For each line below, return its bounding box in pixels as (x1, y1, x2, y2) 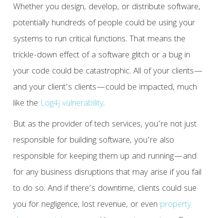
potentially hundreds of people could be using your (13, 17, 195, 31)
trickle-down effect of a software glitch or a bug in (13, 49, 190, 63)
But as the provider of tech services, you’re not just (13, 118, 197, 132)
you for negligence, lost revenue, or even (13, 198, 160, 213)
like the (13, 97, 40, 111)
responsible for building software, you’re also (13, 134, 174, 148)
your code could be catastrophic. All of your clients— (13, 65, 203, 79)
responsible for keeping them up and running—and (13, 150, 197, 164)
